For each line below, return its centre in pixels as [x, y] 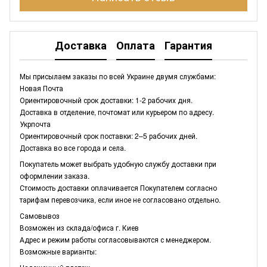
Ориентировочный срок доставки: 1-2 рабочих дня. [106, 100]
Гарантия [188, 46]
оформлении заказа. [55, 175]
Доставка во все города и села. [73, 147]
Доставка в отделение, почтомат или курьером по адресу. [117, 111]
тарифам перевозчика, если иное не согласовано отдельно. [120, 199]
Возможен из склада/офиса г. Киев [79, 227]
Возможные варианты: [58, 251]
